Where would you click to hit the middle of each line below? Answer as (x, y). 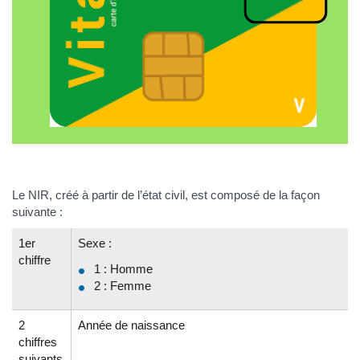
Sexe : (95, 243)
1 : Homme (123, 268)
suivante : (37, 211)
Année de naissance (131, 325)
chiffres (38, 342)
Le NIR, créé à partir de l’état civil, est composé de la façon (166, 194)
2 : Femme (123, 285)
